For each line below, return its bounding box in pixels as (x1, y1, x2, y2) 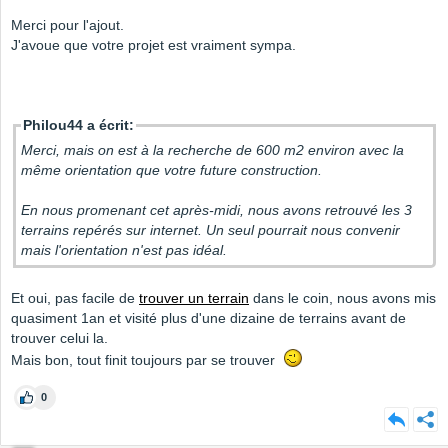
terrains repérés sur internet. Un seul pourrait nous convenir (21, 222, 400, 239)
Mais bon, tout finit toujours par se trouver (11, 352, 283, 369)
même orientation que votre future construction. (21, 162, 326, 179)
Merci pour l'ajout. (11, 17, 124, 34)
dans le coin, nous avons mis (249, 290, 436, 307)
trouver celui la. (11, 330, 108, 347)
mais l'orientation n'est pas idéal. (21, 242, 231, 259)
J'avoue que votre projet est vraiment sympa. (11, 37, 296, 54)
